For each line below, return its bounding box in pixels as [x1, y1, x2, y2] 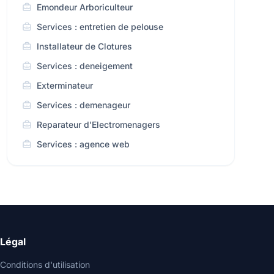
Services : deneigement [36, 61, 133, 71]
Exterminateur [36, 80, 93, 91]
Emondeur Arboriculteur [36, 2, 133, 12]
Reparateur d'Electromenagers [36, 119, 160, 130]
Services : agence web [36, 139, 130, 149]
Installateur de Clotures [36, 41, 132, 51]
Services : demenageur [36, 100, 130, 110]
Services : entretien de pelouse [36, 21, 163, 32]
